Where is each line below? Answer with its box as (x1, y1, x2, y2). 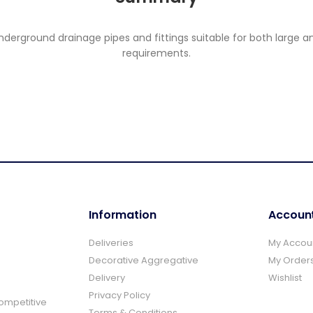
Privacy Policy (89, 288, 151, 302)
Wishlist (268, 270, 303, 284)
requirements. (122, 45, 191, 60)
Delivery (89, 270, 126, 284)
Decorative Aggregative (89, 253, 199, 267)
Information (89, 206, 156, 223)
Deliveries (89, 235, 134, 249)
